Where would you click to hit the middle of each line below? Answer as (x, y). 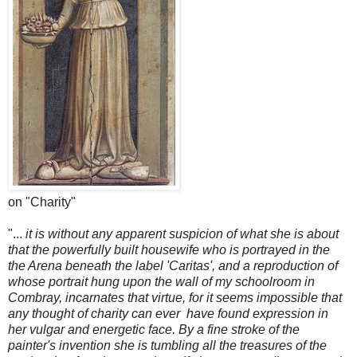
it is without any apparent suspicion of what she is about (180, 233)
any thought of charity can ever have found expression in (168, 313)
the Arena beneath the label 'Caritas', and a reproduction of (173, 265)
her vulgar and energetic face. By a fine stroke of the (154, 329)
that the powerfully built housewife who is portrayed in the (169, 249)
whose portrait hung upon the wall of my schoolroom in (161, 281)
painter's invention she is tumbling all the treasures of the (167, 345)
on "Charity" (42, 202)
